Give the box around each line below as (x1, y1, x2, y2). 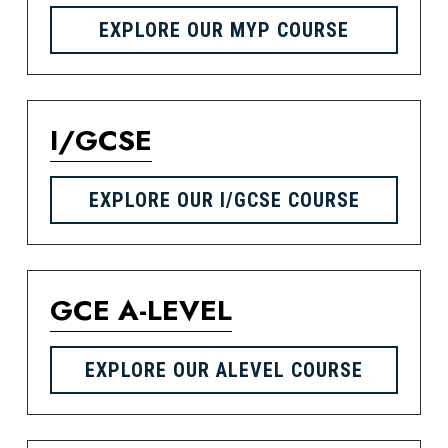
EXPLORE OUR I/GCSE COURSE (88, 188, 360, 212)
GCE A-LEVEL (49, 290, 232, 331)
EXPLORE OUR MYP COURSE (99, 18, 349, 42)
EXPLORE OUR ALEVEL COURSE (85, 358, 363, 382)
